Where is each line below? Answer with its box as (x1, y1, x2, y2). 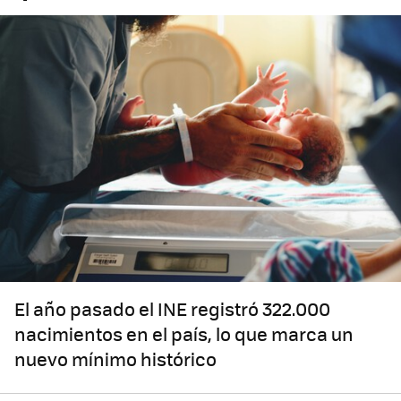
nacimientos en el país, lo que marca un (14, 320, 354, 347)
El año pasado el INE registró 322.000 (14, 295, 330, 322)
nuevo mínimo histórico (14, 346, 217, 372)
